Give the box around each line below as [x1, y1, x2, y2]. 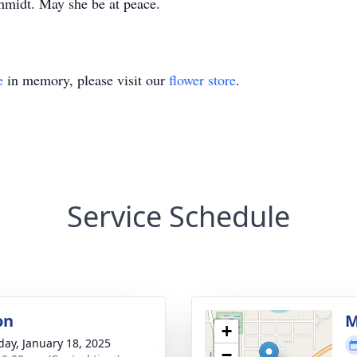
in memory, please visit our [3, 70, 169, 89]
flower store [169, 70, 236, 89]
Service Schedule [67, 197, 290, 236]
